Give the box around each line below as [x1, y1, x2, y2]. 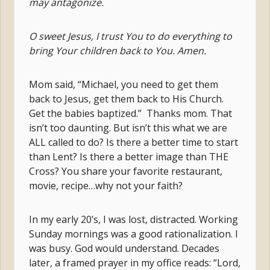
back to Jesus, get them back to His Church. [29, 92, 224, 105]
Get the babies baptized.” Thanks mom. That [29, 106, 233, 120]
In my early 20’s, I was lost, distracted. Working [29, 212, 239, 226]
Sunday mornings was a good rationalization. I [29, 227, 239, 240]
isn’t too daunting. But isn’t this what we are [29, 121, 228, 134]
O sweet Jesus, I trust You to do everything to [29, 29, 233, 43]
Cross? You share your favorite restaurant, [29, 164, 223, 178]
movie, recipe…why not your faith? [29, 178, 183, 192]
